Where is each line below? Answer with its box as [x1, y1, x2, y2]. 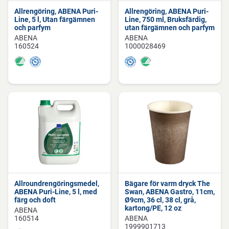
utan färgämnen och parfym [125, 24, 215, 32]
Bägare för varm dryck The [125, 179, 210, 188]
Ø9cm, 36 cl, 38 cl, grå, [125, 196, 196, 204]
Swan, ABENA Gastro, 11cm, [125, 188, 215, 196]
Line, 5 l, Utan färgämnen [14, 15, 95, 24]
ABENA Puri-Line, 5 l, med [14, 188, 97, 196]
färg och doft [14, 196, 56, 204]
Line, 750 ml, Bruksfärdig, [125, 15, 207, 24]
